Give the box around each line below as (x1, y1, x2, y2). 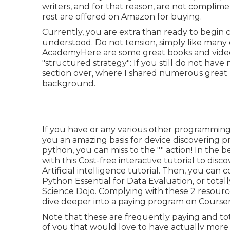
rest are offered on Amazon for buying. (42, 11, 202, 22)
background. (42, 78, 95, 88)
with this (42, 155, 79, 165)
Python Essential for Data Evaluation (42, 176, 193, 186)
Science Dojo (42, 186, 95, 196)
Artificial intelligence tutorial (42, 165, 159, 176)
